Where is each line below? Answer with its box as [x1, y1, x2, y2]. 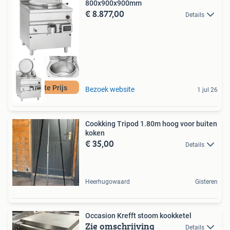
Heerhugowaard [85, 178, 130, 185]
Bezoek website [85, 85, 135, 93]
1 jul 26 [197, 86, 218, 93]
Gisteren [195, 178, 218, 185]
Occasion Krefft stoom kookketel [85, 211, 191, 220]
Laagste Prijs [24, 83, 67, 92]
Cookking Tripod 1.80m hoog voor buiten [85, 119, 217, 128]
